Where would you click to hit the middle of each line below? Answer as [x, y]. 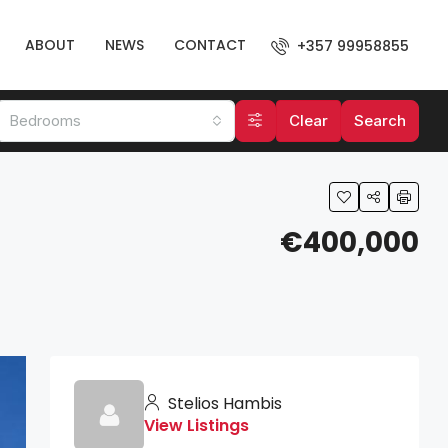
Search [379, 120]
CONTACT [210, 45]
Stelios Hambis [223, 403]
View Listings [196, 425]
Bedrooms [45, 120]
